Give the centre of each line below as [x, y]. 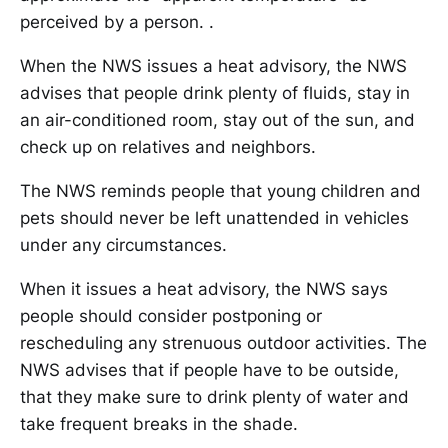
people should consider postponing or [171, 316]
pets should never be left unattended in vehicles [214, 218]
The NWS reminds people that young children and [220, 191]
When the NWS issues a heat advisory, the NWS [213, 66]
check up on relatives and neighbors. [168, 147]
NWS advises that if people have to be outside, [209, 370]
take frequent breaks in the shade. [159, 424]
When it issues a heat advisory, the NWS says [204, 289]
